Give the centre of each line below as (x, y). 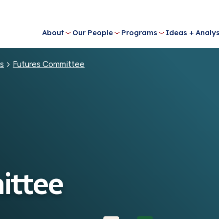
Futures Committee (49, 64)
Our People (93, 32)
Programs (139, 32)
